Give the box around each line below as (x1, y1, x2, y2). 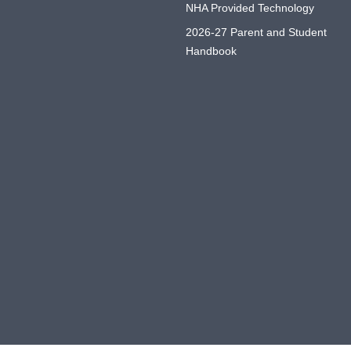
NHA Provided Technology (185, 2, 314, 14)
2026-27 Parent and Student (185, 26, 327, 38)
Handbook (185, 45, 237, 57)
